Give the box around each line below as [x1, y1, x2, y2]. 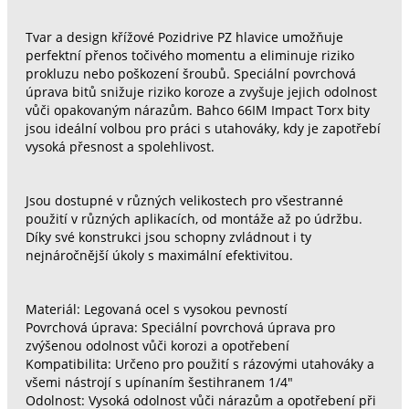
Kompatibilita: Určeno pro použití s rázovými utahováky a [25, 355, 374, 372]
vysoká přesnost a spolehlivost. [25, 138, 215, 155]
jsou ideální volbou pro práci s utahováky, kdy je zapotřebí [25, 120, 381, 137]
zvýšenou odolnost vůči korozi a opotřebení [25, 337, 289, 354]
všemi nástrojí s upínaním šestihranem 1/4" [25, 373, 293, 391]
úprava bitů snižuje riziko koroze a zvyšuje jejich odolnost [25, 83, 377, 100]
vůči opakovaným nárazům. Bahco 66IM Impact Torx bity [25, 101, 370, 119]
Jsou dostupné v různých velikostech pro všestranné [25, 192, 343, 209]
